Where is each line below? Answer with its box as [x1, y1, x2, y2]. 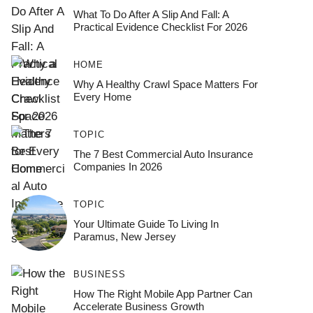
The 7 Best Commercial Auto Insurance [73, 148, 253, 160]
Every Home [73, 91, 131, 103]
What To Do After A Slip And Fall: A [73, 8, 228, 20]
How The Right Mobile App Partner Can [73, 288, 252, 300]
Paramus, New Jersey [73, 231, 176, 242]
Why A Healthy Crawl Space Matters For [73, 78, 258, 90]
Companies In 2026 [73, 161, 162, 173]
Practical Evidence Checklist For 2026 [73, 21, 247, 33]
